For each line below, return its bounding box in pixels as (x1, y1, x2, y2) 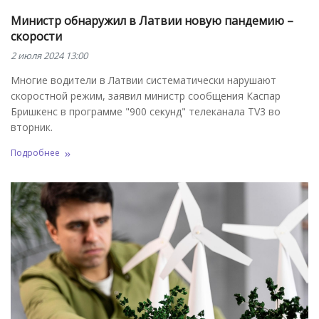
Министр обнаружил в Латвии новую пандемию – (11, 12, 293, 28)
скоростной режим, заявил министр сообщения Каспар (11, 88, 281, 103)
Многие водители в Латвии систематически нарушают (11, 73, 276, 87)
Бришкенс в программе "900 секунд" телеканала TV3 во (11, 104, 281, 118)
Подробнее (11, 147, 60, 159)
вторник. (11, 120, 53, 134)
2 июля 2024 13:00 (11, 48, 88, 62)
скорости (11, 28, 62, 44)
